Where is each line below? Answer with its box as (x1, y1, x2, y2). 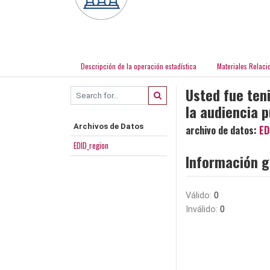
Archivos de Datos (74, 121, 143, 131)
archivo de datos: (186, 122, 259, 137)
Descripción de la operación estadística (81, 60, 196, 71)
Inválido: (186, 204, 220, 215)
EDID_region (74, 139, 108, 151)
